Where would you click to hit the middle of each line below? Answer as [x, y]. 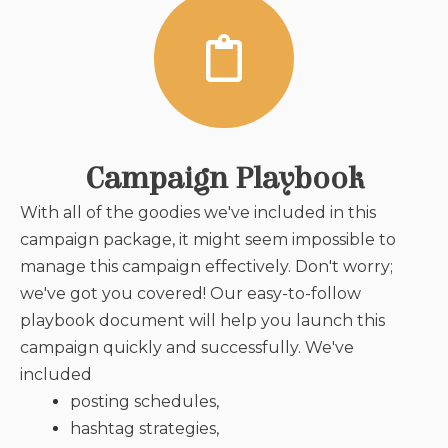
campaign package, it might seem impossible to [208, 239]
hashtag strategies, [144, 428]
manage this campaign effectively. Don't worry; [206, 266]
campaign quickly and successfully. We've [187, 347]
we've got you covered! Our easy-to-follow [190, 293]
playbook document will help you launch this [202, 320]
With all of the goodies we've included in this [198, 212]
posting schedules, [144, 401]
